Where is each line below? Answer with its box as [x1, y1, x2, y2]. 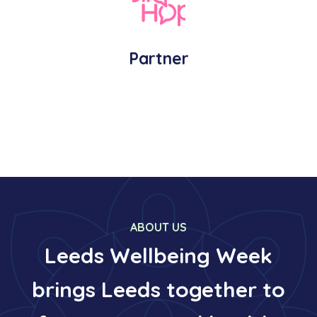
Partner [128, 48, 189, 69]
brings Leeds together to [32, 276, 285, 303]
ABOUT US [130, 220, 187, 234]
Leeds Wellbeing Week [45, 242, 272, 269]
